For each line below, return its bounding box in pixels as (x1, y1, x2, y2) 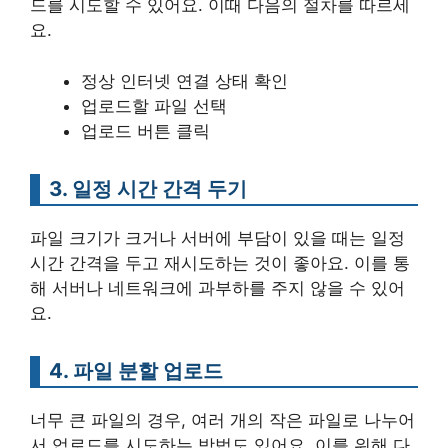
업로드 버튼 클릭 (81, 120, 210, 141)
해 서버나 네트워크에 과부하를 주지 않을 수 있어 (30, 277, 405, 298)
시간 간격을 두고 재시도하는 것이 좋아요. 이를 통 (30, 252, 410, 273)
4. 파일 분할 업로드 (49, 357, 223, 383)
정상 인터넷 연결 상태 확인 (81, 70, 288, 91)
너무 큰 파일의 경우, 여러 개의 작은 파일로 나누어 (30, 409, 415, 430)
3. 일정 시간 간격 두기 (49, 175, 247, 201)
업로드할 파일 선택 (81, 95, 227, 116)
